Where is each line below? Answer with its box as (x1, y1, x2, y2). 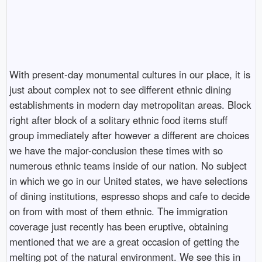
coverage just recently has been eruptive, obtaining (9, 219, 228, 233)
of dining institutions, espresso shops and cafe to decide (9, 188, 250, 203)
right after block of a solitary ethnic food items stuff (9, 112, 227, 127)
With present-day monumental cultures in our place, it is (9, 67, 250, 81)
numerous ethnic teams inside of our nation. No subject (9, 158, 247, 173)
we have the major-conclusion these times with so (9, 143, 223, 157)
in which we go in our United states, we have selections (9, 173, 247, 188)
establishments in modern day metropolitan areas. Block (9, 97, 251, 112)
